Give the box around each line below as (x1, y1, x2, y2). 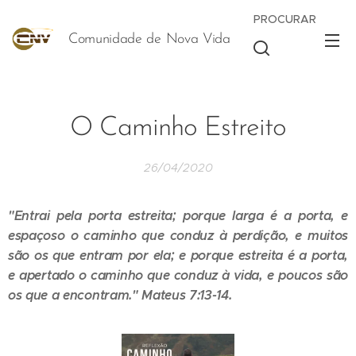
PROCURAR (253, 12, 316, 26)
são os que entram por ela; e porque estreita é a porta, (8, 247, 348, 264)
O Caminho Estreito (70, 114, 286, 142)
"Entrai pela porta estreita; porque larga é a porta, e (8, 207, 348, 224)
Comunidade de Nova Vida (68, 32, 230, 47)
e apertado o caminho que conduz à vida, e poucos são (8, 267, 348, 284)
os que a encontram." (8, 287, 142, 304)
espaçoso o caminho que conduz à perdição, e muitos (8, 227, 348, 244)
